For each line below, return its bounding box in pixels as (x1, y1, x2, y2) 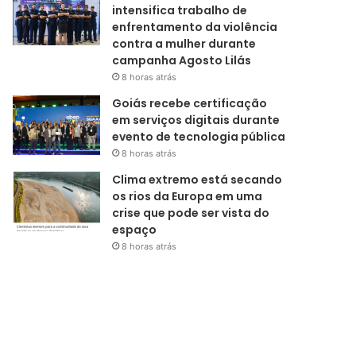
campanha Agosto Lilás (112, 52, 252, 69)
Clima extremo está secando (112, 172, 283, 188)
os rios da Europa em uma (112, 188, 263, 205)
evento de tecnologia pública (112, 129, 286, 145)
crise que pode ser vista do (112, 205, 270, 222)
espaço (112, 222, 157, 238)
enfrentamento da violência (112, 19, 278, 36)
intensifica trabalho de (112, 2, 248, 19)
